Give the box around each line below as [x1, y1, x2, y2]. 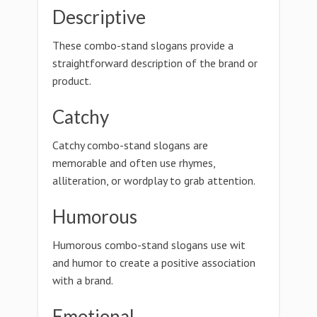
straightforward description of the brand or [52, 56, 258, 70]
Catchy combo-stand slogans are [52, 138, 208, 152]
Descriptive [52, 6, 146, 28]
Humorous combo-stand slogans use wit [52, 238, 246, 252]
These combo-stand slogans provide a [52, 38, 234, 52]
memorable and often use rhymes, [52, 156, 215, 170]
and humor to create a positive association [52, 255, 255, 270]
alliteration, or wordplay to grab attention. [52, 173, 255, 188]
